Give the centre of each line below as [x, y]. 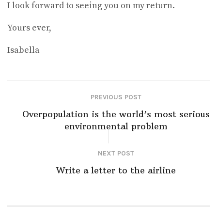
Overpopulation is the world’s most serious [116, 114]
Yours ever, [29, 28]
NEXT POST [116, 154]
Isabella [23, 50]
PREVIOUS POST [116, 97]
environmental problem [116, 126]
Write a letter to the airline [116, 170]
